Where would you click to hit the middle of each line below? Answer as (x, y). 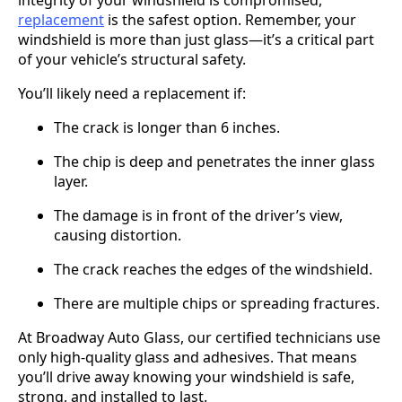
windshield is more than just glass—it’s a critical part (196, 39)
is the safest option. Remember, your (230, 19)
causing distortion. (118, 235)
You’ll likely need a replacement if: (132, 93)
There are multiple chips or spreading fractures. (217, 303)
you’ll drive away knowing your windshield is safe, (186, 376)
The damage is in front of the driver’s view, (198, 215)
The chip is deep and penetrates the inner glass (214, 161)
